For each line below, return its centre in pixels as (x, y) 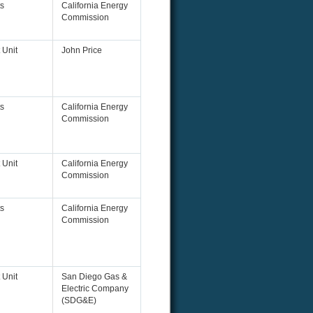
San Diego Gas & (94, 277)
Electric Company (95, 289)
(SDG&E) (79, 301)
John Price (82, 51)
